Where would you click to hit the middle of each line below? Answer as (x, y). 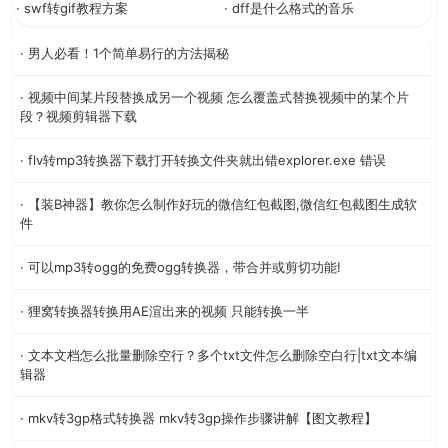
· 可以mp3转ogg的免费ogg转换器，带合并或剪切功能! (180, 267)
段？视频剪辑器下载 (78, 116)
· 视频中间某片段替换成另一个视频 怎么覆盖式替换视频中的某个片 (214, 97)
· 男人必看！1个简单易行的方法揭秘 (124, 53)
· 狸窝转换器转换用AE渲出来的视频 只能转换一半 (164, 311)
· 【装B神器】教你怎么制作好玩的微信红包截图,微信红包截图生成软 (218, 204)
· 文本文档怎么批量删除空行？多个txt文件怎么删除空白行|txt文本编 (218, 355)
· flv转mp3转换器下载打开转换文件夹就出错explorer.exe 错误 (203, 160)
